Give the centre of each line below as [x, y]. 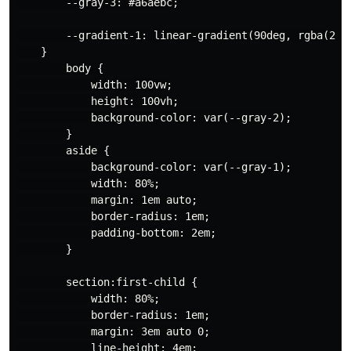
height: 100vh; [97, 101]
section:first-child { [107, 282]
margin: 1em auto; [107, 199]
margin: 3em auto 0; [113, 331]
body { [60, 68]
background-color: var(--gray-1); [154, 166]
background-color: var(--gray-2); [154, 117]
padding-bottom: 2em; [116, 232]
